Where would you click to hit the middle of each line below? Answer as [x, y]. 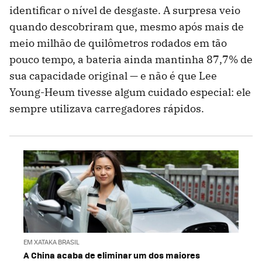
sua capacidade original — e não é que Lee [113, 76]
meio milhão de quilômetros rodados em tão [118, 43]
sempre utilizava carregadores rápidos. [107, 109]
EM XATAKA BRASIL [51, 242]
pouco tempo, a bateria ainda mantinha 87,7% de [131, 60]
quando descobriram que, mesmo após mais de [127, 27]
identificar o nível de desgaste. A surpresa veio [125, 11]
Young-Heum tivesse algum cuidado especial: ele [130, 92]
